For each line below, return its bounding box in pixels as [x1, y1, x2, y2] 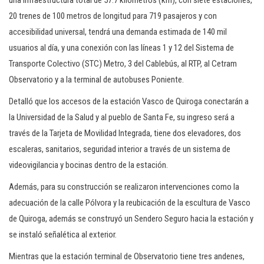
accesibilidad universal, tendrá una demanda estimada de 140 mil [9, 27, 227, 37]
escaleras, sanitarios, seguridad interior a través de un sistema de [9, 144, 230, 154]
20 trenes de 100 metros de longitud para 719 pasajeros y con [9, 11, 217, 21]
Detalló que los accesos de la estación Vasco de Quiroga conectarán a [9, 96, 249, 107]
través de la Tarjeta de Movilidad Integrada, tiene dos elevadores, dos [9, 128, 241, 138]
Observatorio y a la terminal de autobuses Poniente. [9, 74, 184, 85]
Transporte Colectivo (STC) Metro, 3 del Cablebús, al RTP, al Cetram [9, 58, 237, 69]
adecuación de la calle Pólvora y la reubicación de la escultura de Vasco [9, 197, 250, 208]
